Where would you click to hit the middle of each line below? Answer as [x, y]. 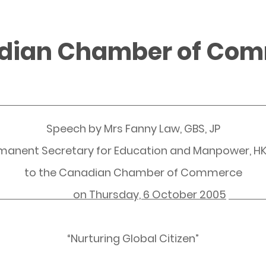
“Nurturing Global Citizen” [133, 238]
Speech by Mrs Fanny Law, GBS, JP [133, 129]
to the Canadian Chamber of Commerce [133, 172]
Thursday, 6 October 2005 [158, 194]
